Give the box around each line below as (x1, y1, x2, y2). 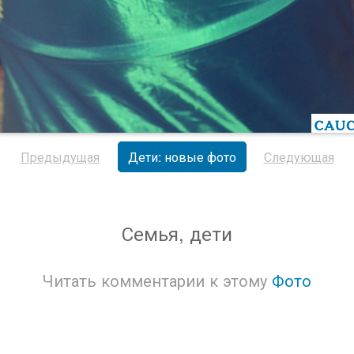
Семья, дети (122, 219, 232, 247)
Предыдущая (20, 148, 100, 166)
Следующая (263, 148, 334, 166)
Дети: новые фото (127, 148, 236, 166)
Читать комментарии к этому (43, 269, 267, 292)
